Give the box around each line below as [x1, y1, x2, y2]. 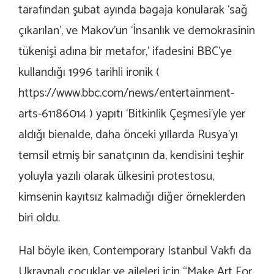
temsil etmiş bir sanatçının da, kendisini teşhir [18, 146, 244, 166]
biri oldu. [18, 208, 60, 229]
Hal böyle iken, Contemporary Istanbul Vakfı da [18, 241, 251, 262]
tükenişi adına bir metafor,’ [18, 42, 149, 62]
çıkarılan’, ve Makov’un [18, 21, 131, 42]
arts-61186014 [18, 104, 86, 125]
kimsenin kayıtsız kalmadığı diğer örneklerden [18, 187, 245, 208]
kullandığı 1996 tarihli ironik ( [18, 62, 159, 83]
